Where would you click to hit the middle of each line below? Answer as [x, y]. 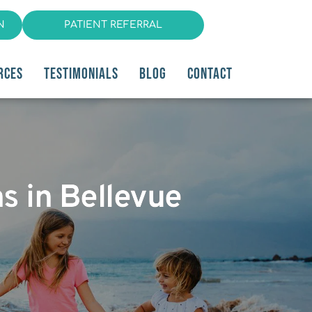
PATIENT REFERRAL [113, 25]
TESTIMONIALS [81, 74]
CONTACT [210, 74]
